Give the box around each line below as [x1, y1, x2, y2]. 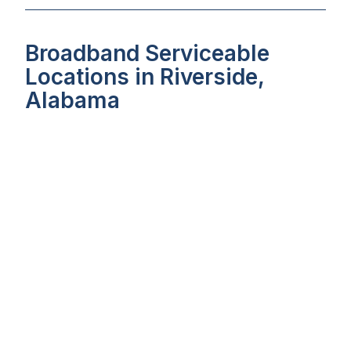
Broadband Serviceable [25, 40, 270, 67]
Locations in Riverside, [25, 63, 264, 90]
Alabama [25, 87, 120, 114]
